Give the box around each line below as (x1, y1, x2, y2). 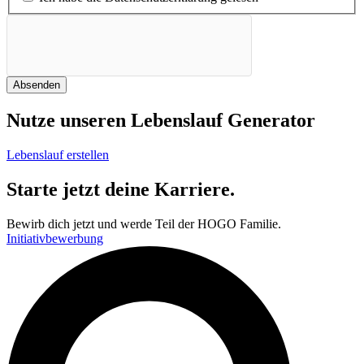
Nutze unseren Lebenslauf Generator (6, 110, 315, 132)
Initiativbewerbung (6, 231, 103, 245)
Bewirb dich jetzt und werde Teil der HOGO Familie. (6, 216, 281, 231)
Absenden (13, 79, 60, 92)
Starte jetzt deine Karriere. (6, 179, 235, 200)
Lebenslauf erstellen (6, 148, 109, 162)
